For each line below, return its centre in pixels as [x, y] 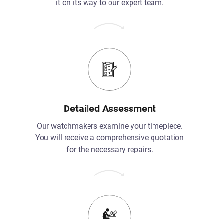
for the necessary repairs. [109, 149]
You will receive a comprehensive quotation [109, 137]
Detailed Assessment [109, 108]
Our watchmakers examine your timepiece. [109, 126]
